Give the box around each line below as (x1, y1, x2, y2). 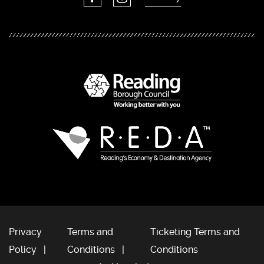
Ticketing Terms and (150, 226, 240, 238)
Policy (9, 244, 37, 256)
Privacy (9, 226, 42, 238)
